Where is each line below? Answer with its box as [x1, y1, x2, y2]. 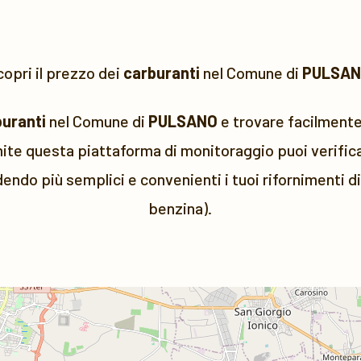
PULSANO [148, 111, 218, 131]
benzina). [149, 198, 212, 218]
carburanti [122, 63, 200, 82]
